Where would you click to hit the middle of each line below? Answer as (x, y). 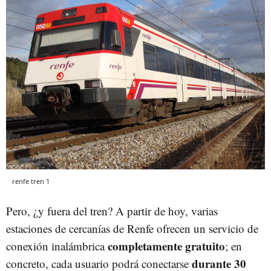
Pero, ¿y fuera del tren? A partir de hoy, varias (112, 211)
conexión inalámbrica (55, 246)
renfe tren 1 (31, 181)
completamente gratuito (165, 246)
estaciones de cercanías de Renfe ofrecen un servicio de (132, 228)
